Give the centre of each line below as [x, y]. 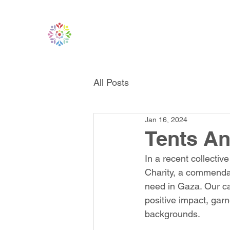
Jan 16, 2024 [166, 119]
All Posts [111, 82]
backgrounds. [172, 214]
